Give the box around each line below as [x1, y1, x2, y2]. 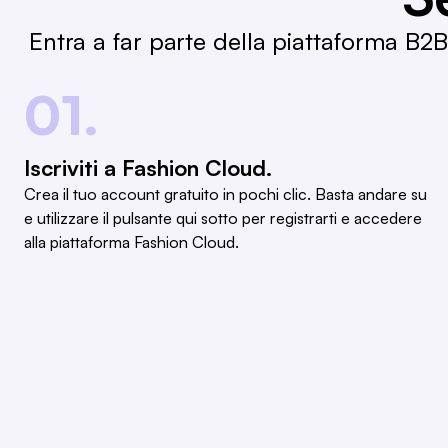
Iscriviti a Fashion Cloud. [24, 154, 272, 182]
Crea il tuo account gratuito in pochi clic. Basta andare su [24, 184, 427, 205]
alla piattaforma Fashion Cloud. [24, 232, 239, 253]
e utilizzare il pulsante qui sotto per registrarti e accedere [24, 208, 422, 229]
